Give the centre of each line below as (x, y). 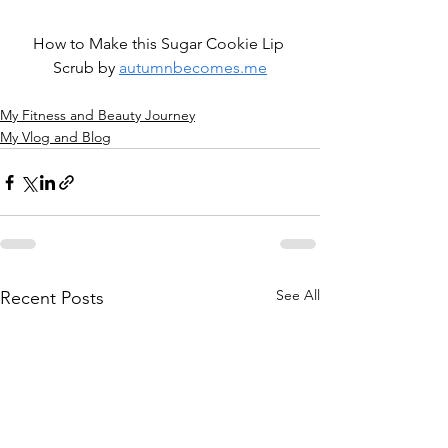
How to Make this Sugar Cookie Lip (160, 43)
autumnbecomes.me (193, 67)
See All (298, 295)
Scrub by (86, 67)
